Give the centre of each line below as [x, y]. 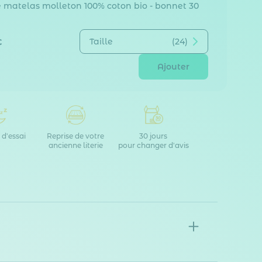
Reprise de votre [75, 136]
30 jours [154, 136]
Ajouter [173, 66]
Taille [101, 41]
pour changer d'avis [153, 145]
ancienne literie [75, 145]
